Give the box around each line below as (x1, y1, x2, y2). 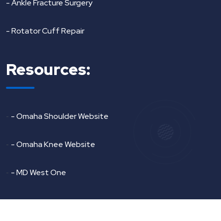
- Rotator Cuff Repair (6, 26, 84, 36)
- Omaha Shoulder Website (11, 111, 109, 121)
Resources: (6, 59, 90, 80)
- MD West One (11, 167, 66, 178)
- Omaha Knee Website (11, 139, 95, 149)
